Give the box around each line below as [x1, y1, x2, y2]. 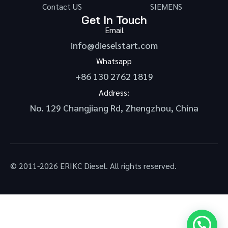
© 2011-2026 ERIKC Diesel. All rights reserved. [10, 160, 177, 171]
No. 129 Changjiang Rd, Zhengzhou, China [30, 101, 198, 113]
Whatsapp [96, 55, 132, 67]
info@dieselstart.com [70, 39, 158, 51]
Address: [99, 87, 129, 98]
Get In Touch [81, 12, 147, 27]
